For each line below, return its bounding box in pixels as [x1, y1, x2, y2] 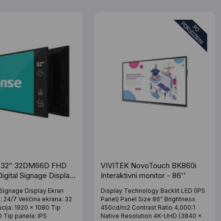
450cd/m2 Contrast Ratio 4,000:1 [101, 203, 196, 211]
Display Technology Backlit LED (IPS [101, 186, 206, 194]
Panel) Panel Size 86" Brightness [101, 195, 196, 203]
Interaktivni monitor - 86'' [101, 170, 186, 180]
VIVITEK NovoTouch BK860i [101, 160, 197, 170]
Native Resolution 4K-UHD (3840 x [101, 212, 202, 220]
